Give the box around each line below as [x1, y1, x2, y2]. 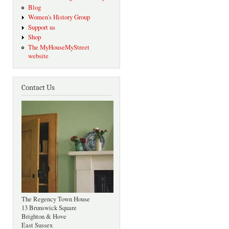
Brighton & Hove [21, 212, 66, 221]
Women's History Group [28, 13, 90, 22]
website [28, 51, 49, 60]
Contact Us [21, 83, 55, 93]
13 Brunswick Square [21, 203, 77, 213]
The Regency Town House [21, 195, 90, 204]
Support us [28, 22, 55, 32]
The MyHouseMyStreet [28, 42, 89, 52]
